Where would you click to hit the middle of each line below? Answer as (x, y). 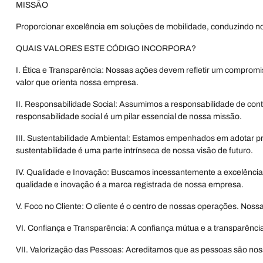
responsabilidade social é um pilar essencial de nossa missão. (129, 117)
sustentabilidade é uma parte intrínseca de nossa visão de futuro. (134, 151)
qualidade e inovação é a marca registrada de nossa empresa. (130, 185)
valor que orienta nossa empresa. (77, 82)
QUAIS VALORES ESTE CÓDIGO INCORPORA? (106, 48)
